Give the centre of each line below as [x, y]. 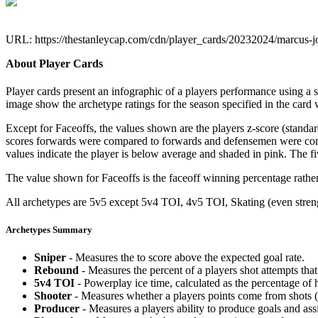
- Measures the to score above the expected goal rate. [185, 258]
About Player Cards [54, 63]
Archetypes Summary [49, 230]
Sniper [50, 258]
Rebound [56, 270]
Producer [57, 309]
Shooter [53, 296]
